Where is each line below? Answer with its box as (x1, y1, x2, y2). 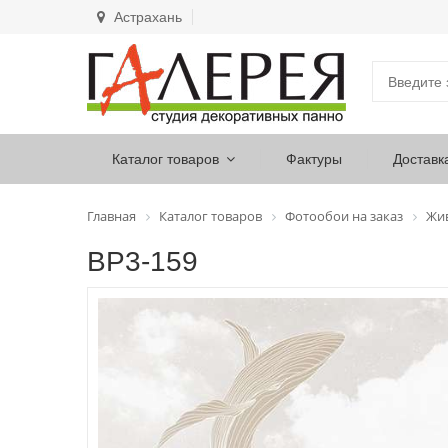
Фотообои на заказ (285, 207, 403, 225)
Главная (87, 207, 136, 225)
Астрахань (110, 9, 182, 25)
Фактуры (286, 151, 342, 167)
